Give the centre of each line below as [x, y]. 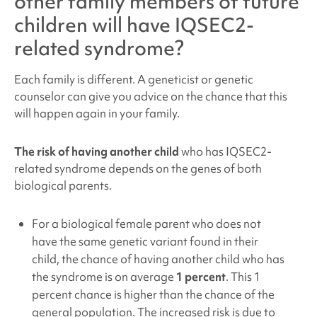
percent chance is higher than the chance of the [153, 295]
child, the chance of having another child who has [158, 259]
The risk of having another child [96, 152]
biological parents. [64, 186]
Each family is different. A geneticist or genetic [133, 80]
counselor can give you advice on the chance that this [150, 97]
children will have [94, 24]
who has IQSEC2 [223, 152]
